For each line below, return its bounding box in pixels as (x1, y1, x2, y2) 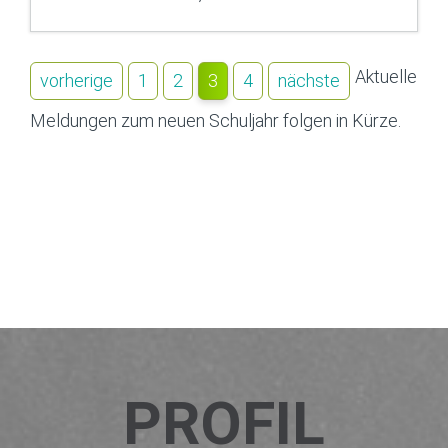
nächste (278, 69, 340, 91)
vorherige (40, 69, 113, 91)
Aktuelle (355, 65, 417, 87)
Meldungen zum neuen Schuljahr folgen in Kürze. (30, 109, 401, 131)
